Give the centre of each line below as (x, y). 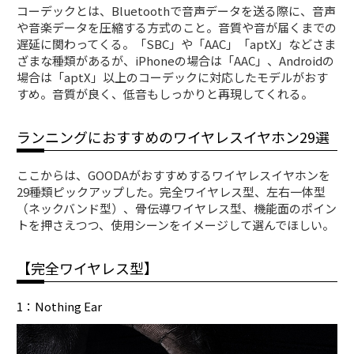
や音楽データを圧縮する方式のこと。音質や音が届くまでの (177, 27)
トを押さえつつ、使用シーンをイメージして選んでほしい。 (176, 224)
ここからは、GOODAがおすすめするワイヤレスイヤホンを (174, 175)
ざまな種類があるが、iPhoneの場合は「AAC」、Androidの (176, 60)
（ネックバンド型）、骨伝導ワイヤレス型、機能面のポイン (177, 208)
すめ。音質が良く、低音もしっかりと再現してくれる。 (165, 93)
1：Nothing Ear (60, 306)
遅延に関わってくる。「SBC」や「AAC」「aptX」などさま (177, 43)
